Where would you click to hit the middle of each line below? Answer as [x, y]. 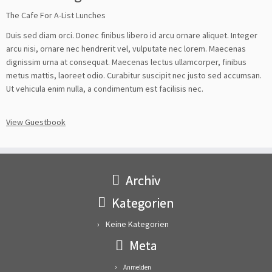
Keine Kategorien [137, 224]
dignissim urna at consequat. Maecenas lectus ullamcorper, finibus [126, 62]
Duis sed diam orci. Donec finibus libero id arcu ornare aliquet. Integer [132, 35]
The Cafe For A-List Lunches [56, 15]
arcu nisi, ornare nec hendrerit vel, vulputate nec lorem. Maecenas [127, 48]
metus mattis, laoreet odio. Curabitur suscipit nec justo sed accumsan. [134, 75]
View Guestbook [36, 122]
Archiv [143, 180]
